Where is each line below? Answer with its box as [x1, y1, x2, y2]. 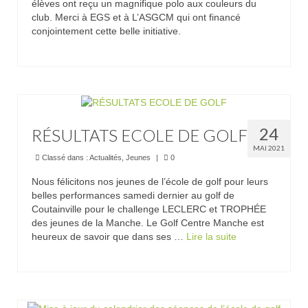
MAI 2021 [253, 144, 285, 153]
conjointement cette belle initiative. [32, 25, 181, 36]
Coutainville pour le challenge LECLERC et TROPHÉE [32, 203, 266, 215]
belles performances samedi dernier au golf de [32, 190, 234, 201]
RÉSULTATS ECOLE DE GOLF [32, 125, 247, 146]
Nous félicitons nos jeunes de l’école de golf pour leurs [32, 176, 268, 188]
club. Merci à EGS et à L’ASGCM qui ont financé [32, 11, 241, 23]
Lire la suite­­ [186, 231, 236, 243]
